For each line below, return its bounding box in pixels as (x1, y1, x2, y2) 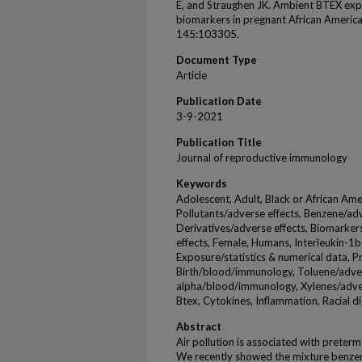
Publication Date (176, 95, 262, 107)
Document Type (176, 53, 257, 66)
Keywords (176, 177, 227, 190)
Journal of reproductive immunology (176, 151, 347, 164)
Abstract (176, 320, 221, 333)
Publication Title (176, 136, 262, 149)
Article (176, 69, 207, 82)
